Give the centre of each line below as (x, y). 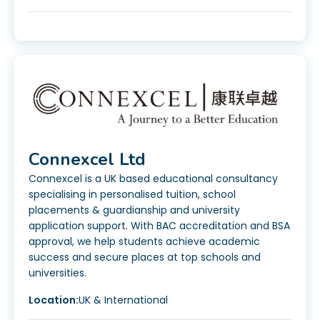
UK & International (123, 300)
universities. (57, 273)
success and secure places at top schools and (145, 257)
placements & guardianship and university (134, 210)
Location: (54, 300)
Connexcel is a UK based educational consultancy (153, 179)
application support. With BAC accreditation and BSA (159, 226)
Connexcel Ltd (87, 160)
